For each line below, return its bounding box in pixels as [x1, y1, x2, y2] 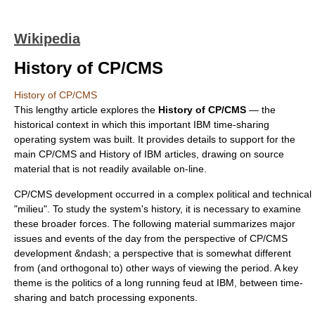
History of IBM [99, 148, 162, 160]
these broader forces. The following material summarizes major [14, 218, 295, 229]
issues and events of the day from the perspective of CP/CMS [14, 233, 288, 244]
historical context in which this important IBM [14, 119, 214, 130]
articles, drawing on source [162, 148, 284, 160]
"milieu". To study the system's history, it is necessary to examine [14, 203, 301, 214]
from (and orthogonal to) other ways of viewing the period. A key [14, 262, 298, 274]
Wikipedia [14, 31, 80, 46]
